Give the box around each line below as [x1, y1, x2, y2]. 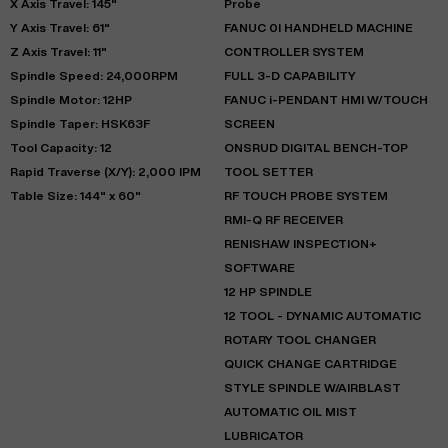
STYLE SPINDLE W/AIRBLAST [224, 380, 401, 394]
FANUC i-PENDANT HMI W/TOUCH [224, 92, 428, 106]
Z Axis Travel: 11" [10, 44, 107, 58]
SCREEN [224, 116, 275, 130]
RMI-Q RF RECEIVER [224, 212, 343, 226]
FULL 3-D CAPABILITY [224, 68, 356, 82]
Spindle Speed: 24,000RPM [10, 68, 178, 82]
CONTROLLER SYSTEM [224, 44, 364, 58]
